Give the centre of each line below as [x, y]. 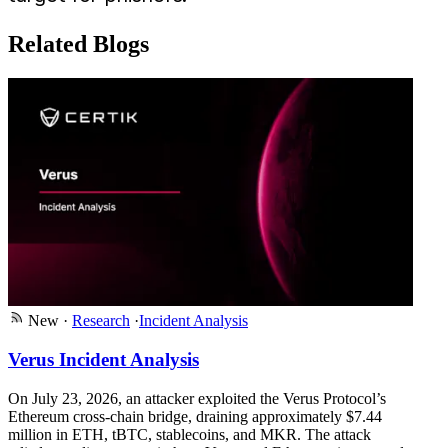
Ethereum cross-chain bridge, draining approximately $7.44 [195, 416]
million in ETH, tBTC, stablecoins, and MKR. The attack [189, 434]
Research [101, 321]
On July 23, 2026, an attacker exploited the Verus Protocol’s [197, 398]
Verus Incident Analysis [103, 359]
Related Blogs [78, 44]
